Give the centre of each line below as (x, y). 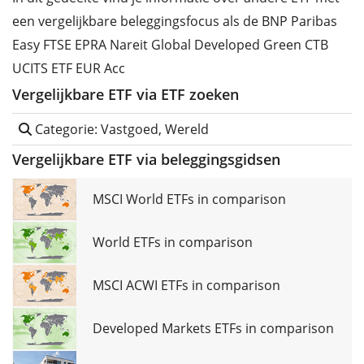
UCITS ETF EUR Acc (69, 69)
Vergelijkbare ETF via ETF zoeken (126, 95)
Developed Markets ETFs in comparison (213, 329)
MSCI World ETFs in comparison (189, 199)
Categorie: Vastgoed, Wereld (120, 130)
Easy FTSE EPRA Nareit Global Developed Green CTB (170, 45)
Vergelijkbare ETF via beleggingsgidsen (146, 160)
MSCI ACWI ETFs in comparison (186, 286)
